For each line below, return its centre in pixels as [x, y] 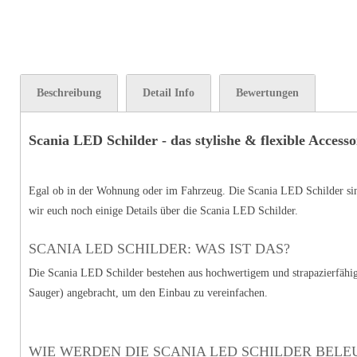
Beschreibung [69, 93]
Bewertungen [267, 93]
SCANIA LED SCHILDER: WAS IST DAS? [159, 248]
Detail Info [169, 93]
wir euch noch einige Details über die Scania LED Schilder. [163, 210]
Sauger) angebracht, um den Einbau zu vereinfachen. [148, 292]
